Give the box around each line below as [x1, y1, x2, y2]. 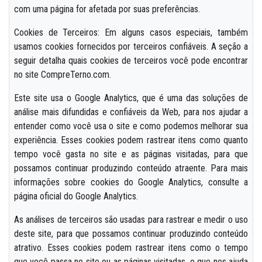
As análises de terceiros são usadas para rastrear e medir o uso [14, 213, 248, 225]
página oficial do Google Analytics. [14, 190, 138, 202]
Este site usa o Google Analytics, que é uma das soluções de [14, 92, 248, 104]
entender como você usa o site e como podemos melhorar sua [14, 120, 248, 132]
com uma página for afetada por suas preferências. [14, 3, 200, 15]
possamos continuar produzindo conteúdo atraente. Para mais [14, 162, 248, 174]
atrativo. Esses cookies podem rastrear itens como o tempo [14, 242, 248, 253]
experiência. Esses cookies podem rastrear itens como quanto [14, 134, 248, 146]
